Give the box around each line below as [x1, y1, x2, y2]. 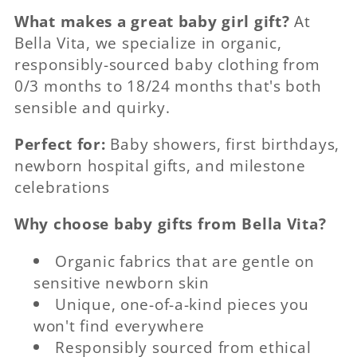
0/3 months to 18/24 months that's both [14, 74, 322, 96]
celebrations [14, 176, 110, 198]
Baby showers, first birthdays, [105, 133, 339, 155]
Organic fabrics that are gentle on [55, 249, 315, 272]
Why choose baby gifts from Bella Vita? [14, 213, 327, 235]
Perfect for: [14, 133, 106, 155]
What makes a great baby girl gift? [14, 10, 290, 32]
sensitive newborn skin [33, 271, 210, 293]
